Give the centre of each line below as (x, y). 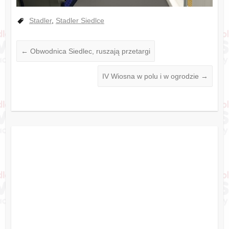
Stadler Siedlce (80, 21)
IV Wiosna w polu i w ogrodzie (152, 76)
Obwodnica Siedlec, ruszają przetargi (89, 51)
